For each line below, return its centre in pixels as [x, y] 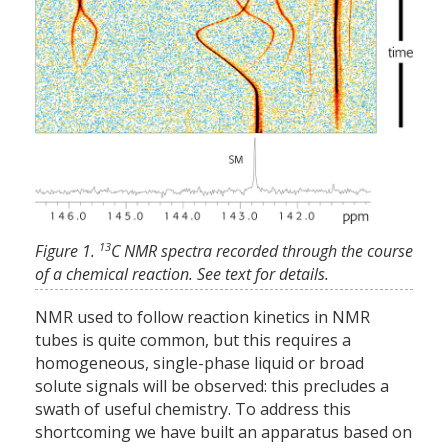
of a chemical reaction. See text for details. [182, 274]
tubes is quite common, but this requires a [193, 340]
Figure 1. [67, 251]
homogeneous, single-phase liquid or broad [199, 363]
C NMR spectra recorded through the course [262, 251]
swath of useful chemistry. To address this [193, 409]
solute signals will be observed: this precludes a [212, 386]
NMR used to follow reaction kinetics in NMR [202, 317]
